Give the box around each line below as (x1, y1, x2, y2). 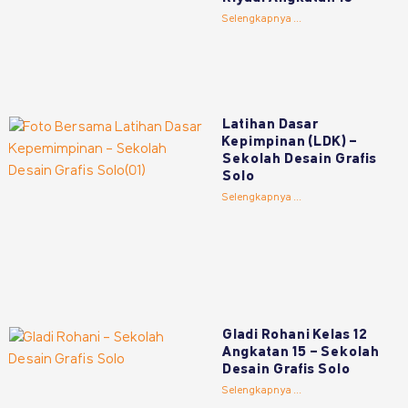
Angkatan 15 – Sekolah (222, 344, 380, 360)
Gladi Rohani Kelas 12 (222, 327, 368, 342)
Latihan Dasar (222, 117, 320, 133)
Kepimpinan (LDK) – (222, 135, 357, 150)
